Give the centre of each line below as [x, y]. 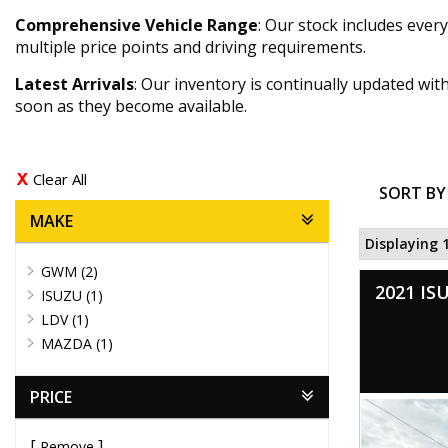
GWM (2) [69, 272]
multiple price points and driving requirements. [190, 47]
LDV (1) [65, 320]
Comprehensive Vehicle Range [136, 25]
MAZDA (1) [77, 344]
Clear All [60, 179]
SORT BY [412, 193]
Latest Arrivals [74, 84]
